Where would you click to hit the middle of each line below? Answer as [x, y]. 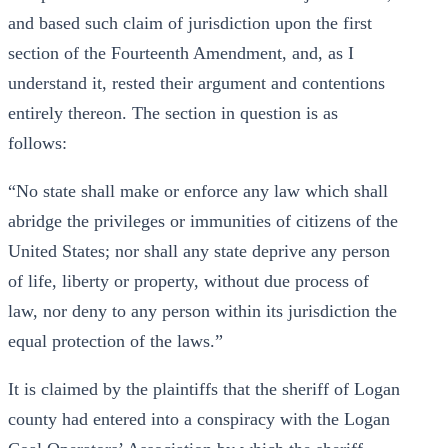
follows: [37, 143]
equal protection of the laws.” [115, 341]
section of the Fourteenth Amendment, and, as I [181, 53]
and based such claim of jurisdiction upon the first [190, 23]
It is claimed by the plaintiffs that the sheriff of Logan [204, 389]
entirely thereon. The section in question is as [173, 113]
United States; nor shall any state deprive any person [199, 251]
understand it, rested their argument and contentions [196, 83]
